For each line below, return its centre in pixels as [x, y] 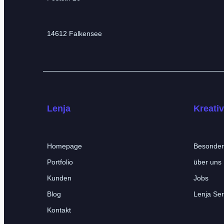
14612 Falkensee [74, 34]
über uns [207, 162]
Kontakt [59, 210]
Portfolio [60, 162]
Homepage [64, 146]
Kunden [59, 178]
